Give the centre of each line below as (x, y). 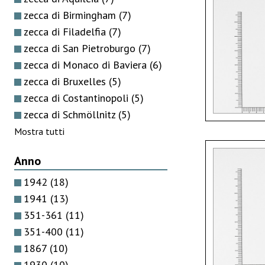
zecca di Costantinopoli (77, 98)
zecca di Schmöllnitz (71, 114)
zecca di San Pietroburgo (81, 48)
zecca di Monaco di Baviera (87, 64)
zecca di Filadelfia (66, 31)
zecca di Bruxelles (66, 81)
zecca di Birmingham (71, 15)
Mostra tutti (39, 131)
